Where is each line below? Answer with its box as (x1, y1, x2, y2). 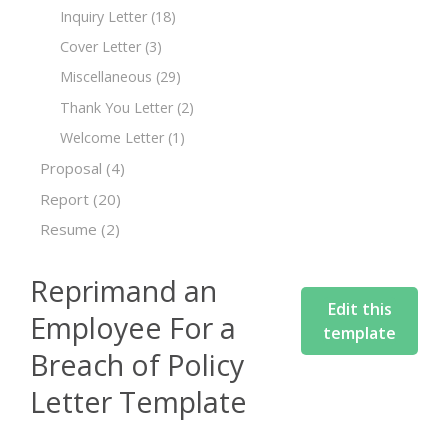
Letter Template (30, 381, 247, 421)
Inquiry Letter (60, 6, 147, 26)
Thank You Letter (60, 97, 173, 117)
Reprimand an (30, 270, 217, 310)
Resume (40, 219, 97, 240)
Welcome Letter (60, 127, 164, 147)
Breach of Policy (30, 344, 244, 384)
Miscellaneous (60, 67, 152, 87)
